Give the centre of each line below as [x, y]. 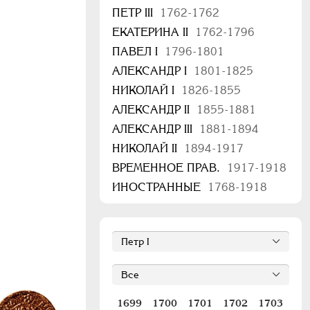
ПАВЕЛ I [137, 52]
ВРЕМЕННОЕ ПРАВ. [168, 168]
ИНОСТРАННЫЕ [158, 187]
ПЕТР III [134, 13]
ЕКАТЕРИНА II [152, 32]
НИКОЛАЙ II [146, 148]
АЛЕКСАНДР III [154, 129]
